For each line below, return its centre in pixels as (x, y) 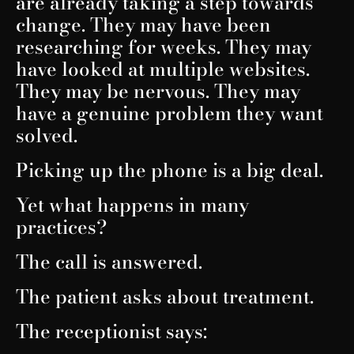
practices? (61, 227)
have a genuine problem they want (169, 113)
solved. (47, 135)
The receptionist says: (111, 331)
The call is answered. (109, 262)
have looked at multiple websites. (163, 69)
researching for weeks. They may (164, 47)
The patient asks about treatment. (165, 296)
